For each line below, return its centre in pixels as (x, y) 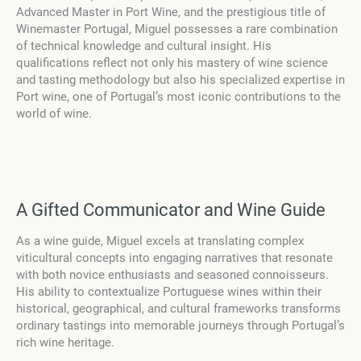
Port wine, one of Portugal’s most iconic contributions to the (178, 97)
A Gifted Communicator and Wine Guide (171, 210)
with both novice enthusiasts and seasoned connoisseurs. (172, 275)
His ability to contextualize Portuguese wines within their (169, 292)
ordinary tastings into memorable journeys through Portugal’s (180, 326)
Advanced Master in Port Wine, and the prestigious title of (171, 12)
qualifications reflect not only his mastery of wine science (172, 63)
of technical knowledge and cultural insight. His (144, 46)
